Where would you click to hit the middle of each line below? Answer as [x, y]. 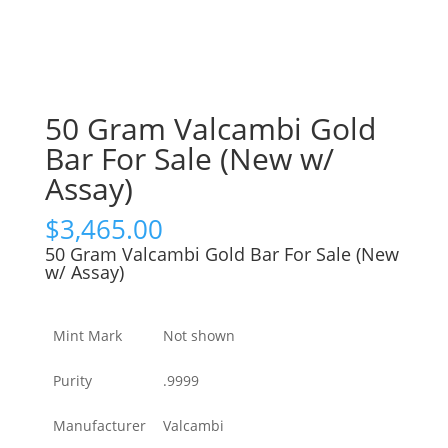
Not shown [199, 336]
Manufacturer [99, 426]
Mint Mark [87, 336]
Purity [72, 381]
